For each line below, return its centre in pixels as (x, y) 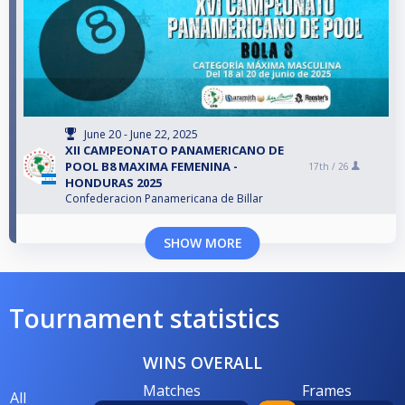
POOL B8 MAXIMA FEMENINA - (151, 166)
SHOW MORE (202, 242)
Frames (326, 390)
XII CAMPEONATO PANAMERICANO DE (174, 150)
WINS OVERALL (202, 362)
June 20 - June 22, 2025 (141, 134)
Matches (171, 390)
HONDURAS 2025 (113, 182)
